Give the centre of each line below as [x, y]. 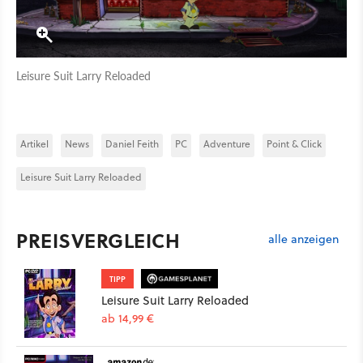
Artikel [34, 143]
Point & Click [294, 143]
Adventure [227, 143]
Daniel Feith [132, 143]
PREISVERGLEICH [98, 240]
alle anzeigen [303, 239]
